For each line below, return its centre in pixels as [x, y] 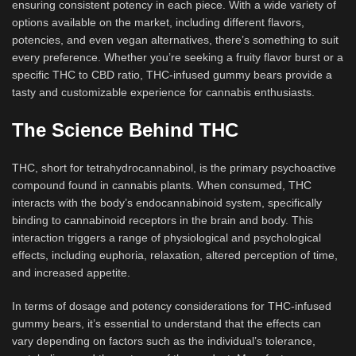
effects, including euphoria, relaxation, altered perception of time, [175, 255]
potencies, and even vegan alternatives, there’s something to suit [175, 40]
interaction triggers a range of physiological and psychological [166, 238]
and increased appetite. [71, 273]
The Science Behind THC [125, 130]
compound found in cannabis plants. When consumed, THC [162, 185]
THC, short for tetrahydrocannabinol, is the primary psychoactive [174, 168]
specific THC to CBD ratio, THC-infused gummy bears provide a [172, 75]
